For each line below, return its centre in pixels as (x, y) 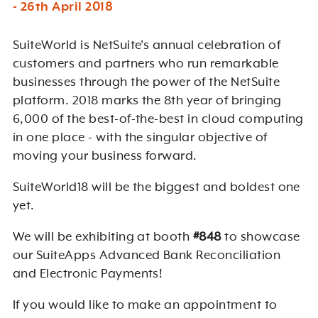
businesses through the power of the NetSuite (146, 83)
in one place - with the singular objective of (140, 138)
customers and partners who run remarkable (146, 64)
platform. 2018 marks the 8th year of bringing (147, 101)
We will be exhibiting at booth (103, 237)
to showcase (261, 237)
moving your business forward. (105, 157)
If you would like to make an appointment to (145, 306)
